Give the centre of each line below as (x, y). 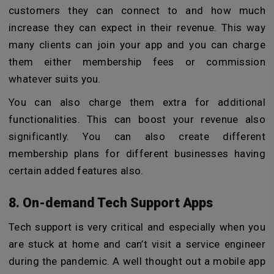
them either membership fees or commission (137, 61)
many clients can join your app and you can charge (137, 44)
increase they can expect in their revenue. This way (137, 27)
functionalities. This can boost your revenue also (137, 119)
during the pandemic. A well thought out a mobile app (137, 261)
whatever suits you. (55, 79)
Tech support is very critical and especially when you (137, 227)
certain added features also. (76, 170)
